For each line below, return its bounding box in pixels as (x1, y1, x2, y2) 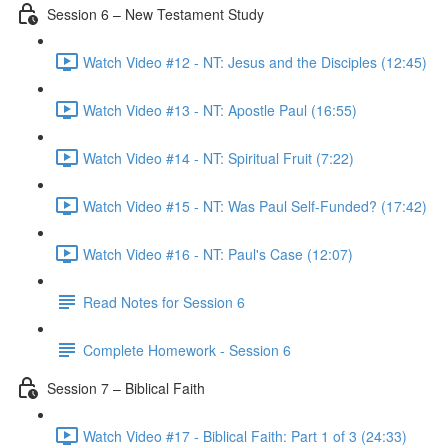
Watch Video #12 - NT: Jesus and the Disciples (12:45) (83, 51, 427, 72)
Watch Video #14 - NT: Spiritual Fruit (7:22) (83, 147, 354, 168)
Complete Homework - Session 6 (83, 339, 291, 360)
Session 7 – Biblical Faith (47, 377, 205, 398)
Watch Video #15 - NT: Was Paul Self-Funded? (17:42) (83, 195, 427, 216)
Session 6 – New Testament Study (47, 3, 264, 24)
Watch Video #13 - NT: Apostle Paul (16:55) (83, 99, 357, 120)
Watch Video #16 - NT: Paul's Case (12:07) (83, 243, 353, 264)
